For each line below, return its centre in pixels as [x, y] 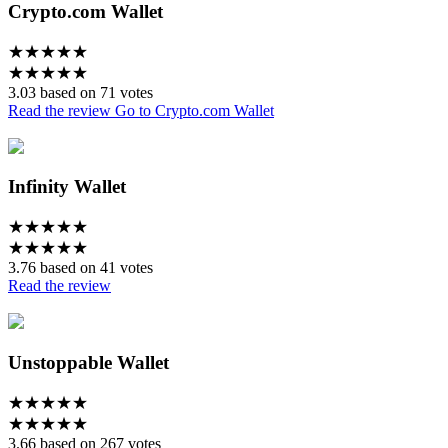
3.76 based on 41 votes [80, 268]
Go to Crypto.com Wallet [194, 110]
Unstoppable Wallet [88, 362]
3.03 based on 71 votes [80, 92]
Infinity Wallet [67, 187]
